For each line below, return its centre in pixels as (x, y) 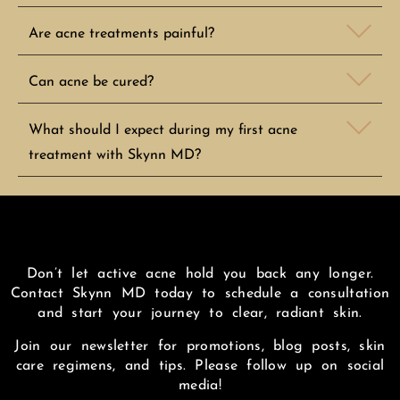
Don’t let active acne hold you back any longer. (200, 274)
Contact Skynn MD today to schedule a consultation (200, 293)
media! (200, 385)
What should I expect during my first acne (163, 131)
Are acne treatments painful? (121, 34)
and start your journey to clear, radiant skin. (200, 313)
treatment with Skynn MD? (115, 156)
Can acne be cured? (91, 83)
